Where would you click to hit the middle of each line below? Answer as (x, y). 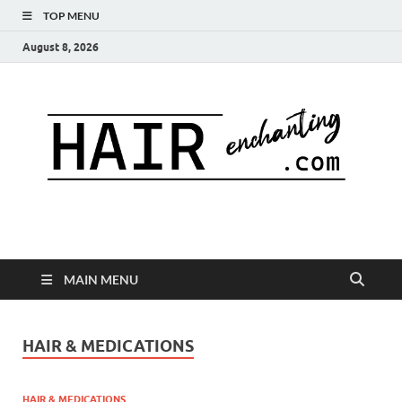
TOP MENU (71, 16)
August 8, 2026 (61, 47)
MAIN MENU (101, 280)
